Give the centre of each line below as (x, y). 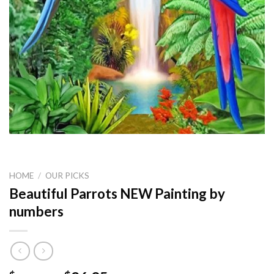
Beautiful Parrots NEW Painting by (117, 193)
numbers (36, 211)
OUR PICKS (68, 175)
